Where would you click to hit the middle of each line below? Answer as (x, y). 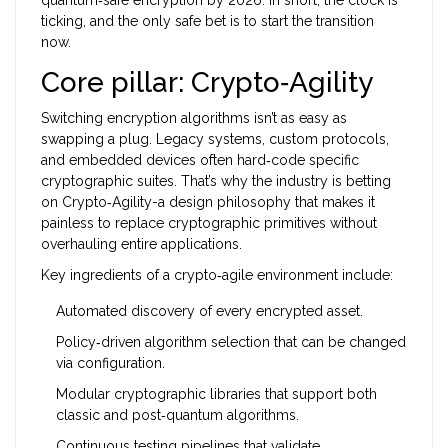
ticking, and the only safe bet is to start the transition (207, 21)
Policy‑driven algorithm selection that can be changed (231, 342)
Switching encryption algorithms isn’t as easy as (194, 118)
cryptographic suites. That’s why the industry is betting (216, 181)
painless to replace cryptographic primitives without (209, 223)
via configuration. (110, 363)
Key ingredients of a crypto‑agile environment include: (217, 275)
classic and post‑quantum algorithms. (177, 415)
